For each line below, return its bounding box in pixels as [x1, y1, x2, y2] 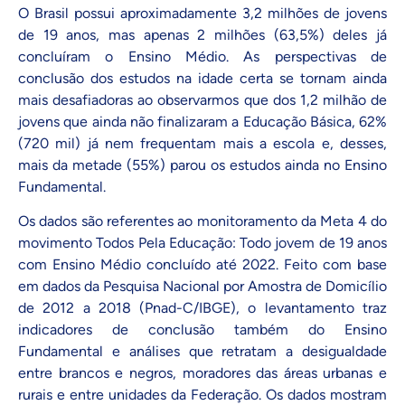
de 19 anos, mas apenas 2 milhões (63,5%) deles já [18, 25, 387, 43]
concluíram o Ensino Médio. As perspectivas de [18, 47, 387, 65]
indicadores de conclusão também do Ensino [18, 321, 387, 339]
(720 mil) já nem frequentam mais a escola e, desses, [18, 134, 387, 152]
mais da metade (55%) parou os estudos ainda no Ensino [18, 155, 387, 174]
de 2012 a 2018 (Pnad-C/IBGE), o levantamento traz [18, 299, 387, 317]
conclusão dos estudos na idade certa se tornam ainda [18, 69, 387, 87]
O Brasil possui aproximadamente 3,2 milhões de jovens [18, 4, 387, 22]
